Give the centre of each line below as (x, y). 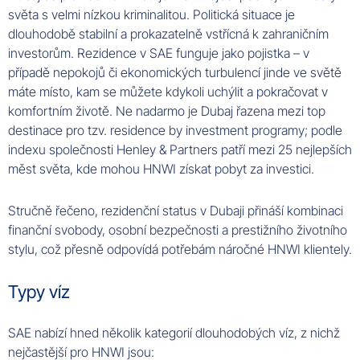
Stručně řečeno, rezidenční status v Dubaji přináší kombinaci (176, 211)
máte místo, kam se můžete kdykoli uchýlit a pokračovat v (168, 92)
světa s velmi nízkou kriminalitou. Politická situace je (151, 15)
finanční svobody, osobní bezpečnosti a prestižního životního (178, 230)
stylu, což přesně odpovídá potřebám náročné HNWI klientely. (180, 250)
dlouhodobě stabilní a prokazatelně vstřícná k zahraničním (168, 34)
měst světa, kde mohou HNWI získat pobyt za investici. (161, 169)
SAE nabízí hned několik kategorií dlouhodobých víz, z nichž (174, 333)
